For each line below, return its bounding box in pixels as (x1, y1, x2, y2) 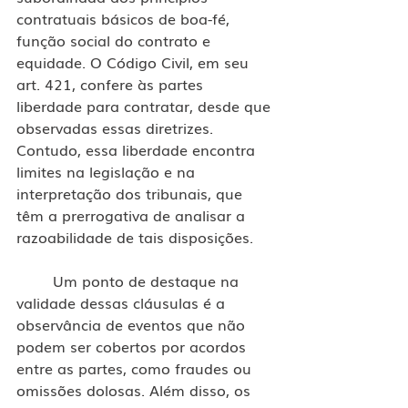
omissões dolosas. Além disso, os (16, 378, 255, 401)
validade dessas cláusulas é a (16, 291, 229, 313)
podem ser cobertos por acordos (16, 334, 250, 357)
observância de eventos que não (16, 312, 250, 335)
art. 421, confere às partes (16, 72, 208, 95)
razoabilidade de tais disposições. (16, 225, 253, 248)
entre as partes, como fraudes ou (16, 356, 256, 379)
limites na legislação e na (16, 159, 199, 182)
